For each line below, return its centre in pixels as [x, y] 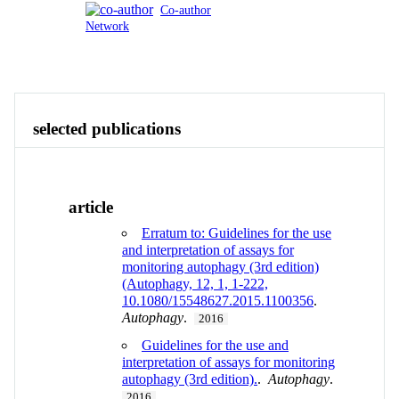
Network [107, 26]
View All [230, 63]
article [91, 208]
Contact [165, 63]
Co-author [186, 10]
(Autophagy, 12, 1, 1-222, [195, 284]
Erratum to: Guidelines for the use [236, 233]
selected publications [107, 128]
